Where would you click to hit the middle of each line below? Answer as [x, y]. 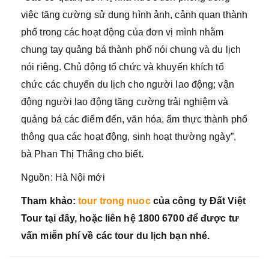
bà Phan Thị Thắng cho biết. [82, 154]
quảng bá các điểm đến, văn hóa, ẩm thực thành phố [134, 119]
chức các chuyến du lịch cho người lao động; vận [128, 84]
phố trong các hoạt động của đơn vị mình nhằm [122, 32]
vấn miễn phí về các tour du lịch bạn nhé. [116, 236]
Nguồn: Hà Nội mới [63, 177]
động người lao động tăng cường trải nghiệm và [125, 102]
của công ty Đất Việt [198, 201]
